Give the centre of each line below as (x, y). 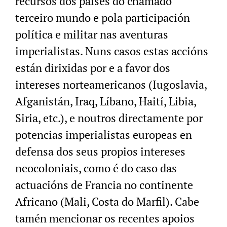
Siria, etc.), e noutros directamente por (109, 118)
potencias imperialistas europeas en (104, 134)
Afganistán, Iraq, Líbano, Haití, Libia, (106, 101)
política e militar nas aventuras (92, 34)
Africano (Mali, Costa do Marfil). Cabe (107, 201)
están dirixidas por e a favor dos (93, 67)
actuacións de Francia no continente (104, 184)
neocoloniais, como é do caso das (96, 168)
